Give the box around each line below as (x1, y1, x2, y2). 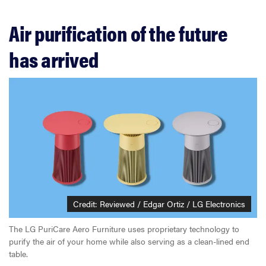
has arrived (9, 43, 99, 75)
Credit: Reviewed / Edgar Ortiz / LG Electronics (73, 197, 245, 210)
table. (9, 247, 28, 259)
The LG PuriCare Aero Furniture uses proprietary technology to (9, 222, 239, 235)
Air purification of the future (9, 17, 227, 49)
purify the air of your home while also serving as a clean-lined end (9, 235, 249, 247)
